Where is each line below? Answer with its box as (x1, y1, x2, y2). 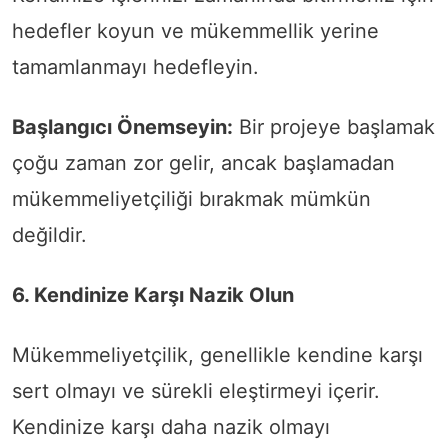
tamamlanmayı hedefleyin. (12, 55, 259, 80)
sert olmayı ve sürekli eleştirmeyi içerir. (12, 379, 380, 404)
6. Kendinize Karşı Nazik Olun (12, 283, 294, 308)
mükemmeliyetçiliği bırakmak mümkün (12, 187, 371, 212)
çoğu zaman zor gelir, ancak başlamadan (12, 151, 395, 176)
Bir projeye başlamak (233, 115, 435, 140)
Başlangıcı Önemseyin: (12, 115, 233, 140)
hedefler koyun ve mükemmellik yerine (12, 19, 379, 44)
